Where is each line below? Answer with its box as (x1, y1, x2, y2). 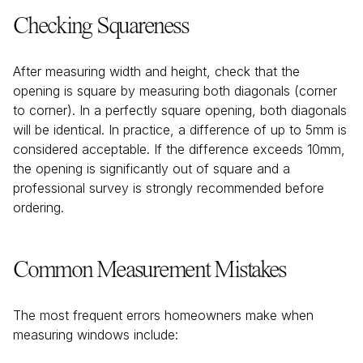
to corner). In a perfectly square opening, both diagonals (13, 102, 347, 118)
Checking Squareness (13, 15, 189, 39)
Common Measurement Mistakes (13, 258, 286, 283)
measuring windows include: (13, 327, 178, 343)
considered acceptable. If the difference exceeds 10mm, (13, 141, 345, 157)
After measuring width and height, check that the (13, 63, 300, 79)
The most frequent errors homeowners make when (13, 307, 314, 323)
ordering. (13, 199, 64, 216)
